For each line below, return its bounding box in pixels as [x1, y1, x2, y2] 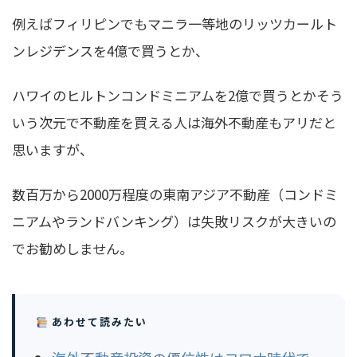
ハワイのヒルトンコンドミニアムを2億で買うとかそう [12, 85, 343, 106]
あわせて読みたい [47, 314, 147, 330]
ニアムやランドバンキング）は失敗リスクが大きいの [12, 211, 336, 232]
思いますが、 [12, 139, 93, 160]
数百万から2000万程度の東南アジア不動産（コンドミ [12, 184, 338, 205]
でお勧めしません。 [12, 238, 133, 259]
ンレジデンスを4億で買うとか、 [12, 41, 209, 61]
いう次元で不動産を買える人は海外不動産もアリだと [12, 112, 336, 133]
